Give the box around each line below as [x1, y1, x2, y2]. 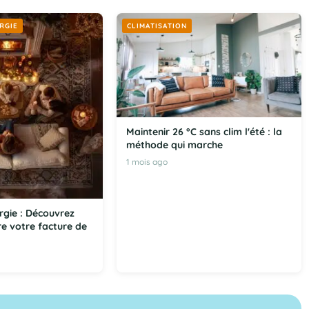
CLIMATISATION [126, 21, 187, 31]
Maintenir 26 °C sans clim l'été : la [126, 126, 282, 139]
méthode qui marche [126, 139, 223, 152]
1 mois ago [126, 157, 168, 168]
